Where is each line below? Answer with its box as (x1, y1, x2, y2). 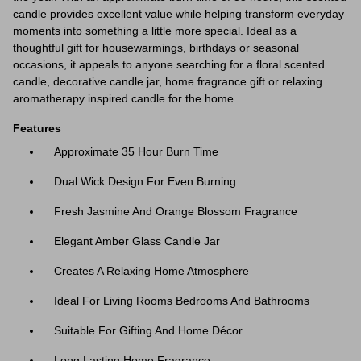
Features (13, 122, 61, 135)
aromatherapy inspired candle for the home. (13, 92, 237, 105)
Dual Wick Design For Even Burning (54, 175, 236, 188)
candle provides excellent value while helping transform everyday (13, 7, 344, 20)
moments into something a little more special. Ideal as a (13, 24, 297, 37)
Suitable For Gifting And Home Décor (54, 324, 243, 337)
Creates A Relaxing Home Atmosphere (54, 264, 249, 277)
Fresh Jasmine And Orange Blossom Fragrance (54, 205, 297, 218)
